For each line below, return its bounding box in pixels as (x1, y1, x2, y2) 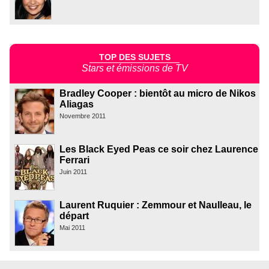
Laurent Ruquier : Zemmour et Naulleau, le (59, 200, 252, 211)
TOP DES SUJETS (98, 52, 171, 62)
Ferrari (59, 155, 89, 166)
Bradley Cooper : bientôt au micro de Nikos (59, 88, 256, 99)
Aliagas (59, 99, 94, 110)
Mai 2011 (59, 224, 85, 232)
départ (59, 211, 89, 222)
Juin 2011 (59, 168, 87, 176)
